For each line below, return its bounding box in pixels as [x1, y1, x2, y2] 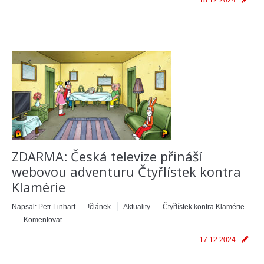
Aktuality [123, 203, 150, 211]
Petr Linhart [38, 203, 75, 211]
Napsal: [12, 203, 38, 211]
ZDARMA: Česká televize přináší [12, 147, 202, 165]
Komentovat [24, 216, 62, 224]
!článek [88, 203, 111, 211]
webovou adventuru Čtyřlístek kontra [12, 163, 241, 180]
